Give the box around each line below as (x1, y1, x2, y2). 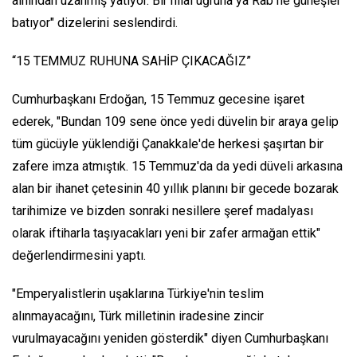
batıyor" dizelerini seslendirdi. (12, 15, 178, 31)
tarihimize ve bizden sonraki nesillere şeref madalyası (12, 203, 313, 219)
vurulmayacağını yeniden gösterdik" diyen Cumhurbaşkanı (12, 331, 328, 347)
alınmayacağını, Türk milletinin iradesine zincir (12, 308, 264, 324)
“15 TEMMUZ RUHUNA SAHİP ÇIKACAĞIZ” (12, 53, 251, 69)
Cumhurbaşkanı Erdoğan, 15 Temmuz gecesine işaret (12, 92, 304, 108)
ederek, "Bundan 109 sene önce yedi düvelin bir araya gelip (12, 114, 339, 130)
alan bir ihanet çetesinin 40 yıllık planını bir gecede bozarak (12, 181, 339, 197)
